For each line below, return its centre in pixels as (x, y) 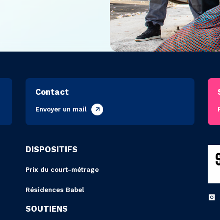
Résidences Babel (55, 190)
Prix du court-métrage (62, 170)
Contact (52, 92)
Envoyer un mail (61, 109)
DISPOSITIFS (51, 150)
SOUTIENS (46, 209)
